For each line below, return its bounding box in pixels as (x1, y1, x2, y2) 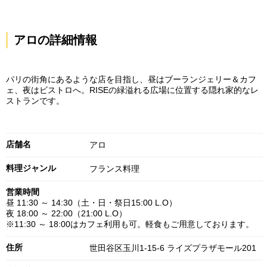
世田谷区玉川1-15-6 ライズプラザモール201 (89, 243, 256, 253)
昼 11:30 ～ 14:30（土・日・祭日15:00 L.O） (6, 198, 177, 208)
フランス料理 (89, 164, 139, 174)
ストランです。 (6, 96, 64, 106)
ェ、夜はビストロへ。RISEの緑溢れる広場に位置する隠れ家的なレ (6, 85, 259, 95)
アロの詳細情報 (14, 33, 97, 47)
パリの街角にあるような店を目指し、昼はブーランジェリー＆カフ (6, 74, 256, 85)
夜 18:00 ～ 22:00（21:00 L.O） (6, 209, 127, 219)
